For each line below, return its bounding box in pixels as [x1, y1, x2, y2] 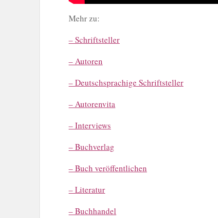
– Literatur [69, 184, 105, 196]
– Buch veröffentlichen [69, 163, 147, 174]
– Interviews [69, 120, 111, 131]
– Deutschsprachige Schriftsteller [69, 77, 183, 89]
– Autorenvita [69, 98, 115, 110]
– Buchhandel [69, 205, 116, 217]
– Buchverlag [69, 141, 114, 153]
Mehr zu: [69, 13, 100, 24]
